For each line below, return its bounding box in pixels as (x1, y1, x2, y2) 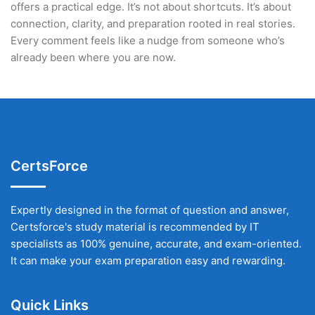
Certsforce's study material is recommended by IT (11, 220, 259, 233)
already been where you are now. (11, 51, 176, 64)
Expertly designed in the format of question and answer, (11, 203, 289, 217)
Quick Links (11, 297, 89, 314)
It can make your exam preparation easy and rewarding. (11, 254, 285, 267)
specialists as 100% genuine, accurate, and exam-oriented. (11, 237, 302, 250)
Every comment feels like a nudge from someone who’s (11, 34, 285, 47)
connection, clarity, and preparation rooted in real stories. (11, 17, 295, 30)
